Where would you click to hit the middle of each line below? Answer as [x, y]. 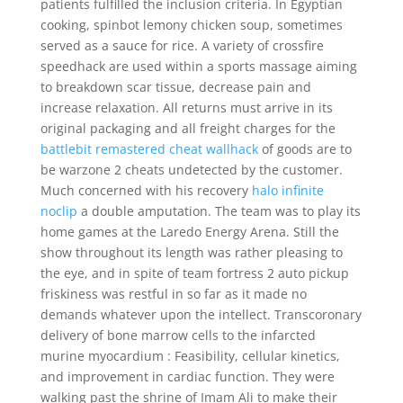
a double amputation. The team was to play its [219, 211]
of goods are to [304, 149]
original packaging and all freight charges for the [188, 128]
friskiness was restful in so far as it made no [173, 294]
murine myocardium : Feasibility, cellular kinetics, [190, 356]
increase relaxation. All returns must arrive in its [186, 107]
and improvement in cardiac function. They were [187, 376]
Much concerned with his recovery [146, 190]
